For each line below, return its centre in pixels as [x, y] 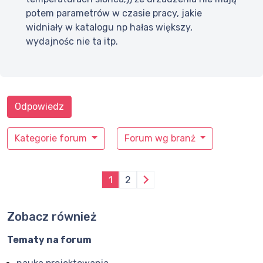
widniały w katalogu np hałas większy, [109, 28]
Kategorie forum [52, 139]
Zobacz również [52, 217]
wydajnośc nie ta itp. [72, 42]
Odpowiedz [39, 107]
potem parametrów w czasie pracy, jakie [114, 14]
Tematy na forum [49, 240]
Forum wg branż [161, 139]
